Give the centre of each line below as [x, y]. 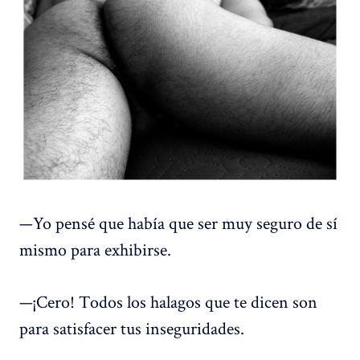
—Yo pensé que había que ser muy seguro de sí [178, 222]
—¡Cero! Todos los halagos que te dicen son [168, 301]
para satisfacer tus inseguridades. [132, 327]
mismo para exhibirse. [95, 249]
